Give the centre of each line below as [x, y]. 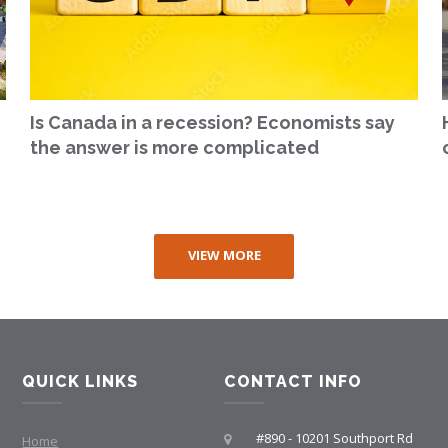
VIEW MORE [224, 254]
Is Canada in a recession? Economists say [213, 122]
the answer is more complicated [175, 147]
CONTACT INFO [292, 381]
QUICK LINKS [80, 381]
